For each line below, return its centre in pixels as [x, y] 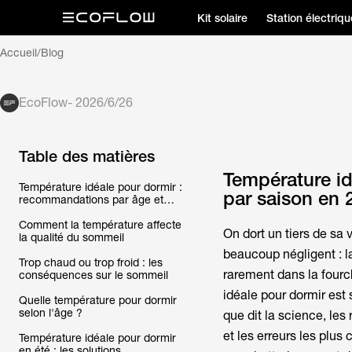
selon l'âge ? [51, 313]
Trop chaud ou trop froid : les [91, 262]
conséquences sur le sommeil [93, 275]
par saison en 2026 [67, 212]
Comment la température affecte [100, 225]
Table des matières [87, 156]
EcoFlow [43, 103]
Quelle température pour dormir [98, 300]
